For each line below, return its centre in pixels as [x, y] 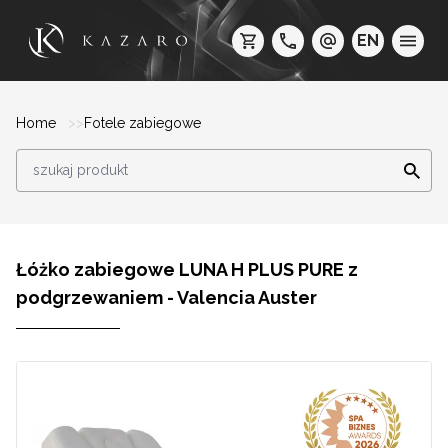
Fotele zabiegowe [142, 123]
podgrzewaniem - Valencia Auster [166, 298]
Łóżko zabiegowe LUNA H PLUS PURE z [187, 270]
